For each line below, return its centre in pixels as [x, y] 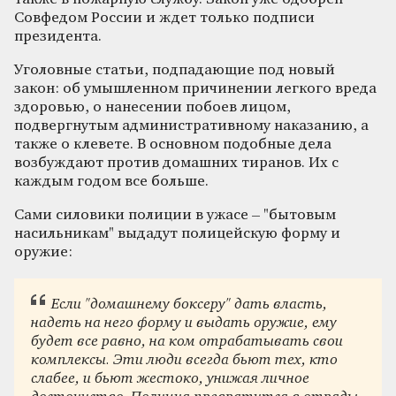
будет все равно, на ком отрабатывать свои [187, 342]
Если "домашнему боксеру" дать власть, [189, 305]
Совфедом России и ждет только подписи [164, 18]
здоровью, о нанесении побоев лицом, [152, 107]
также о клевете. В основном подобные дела [173, 144]
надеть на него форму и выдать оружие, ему [184, 324]
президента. [58, 36]
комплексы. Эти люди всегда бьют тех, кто [185, 361]
